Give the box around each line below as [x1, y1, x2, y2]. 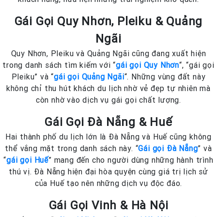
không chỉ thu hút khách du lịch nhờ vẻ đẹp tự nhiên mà [6, 83, 211, 93]
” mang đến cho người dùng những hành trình [48, 155, 214, 165]
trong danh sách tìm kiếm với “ [2, 60, 116, 70]
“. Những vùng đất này [124, 72, 206, 82]
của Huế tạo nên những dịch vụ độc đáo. [34, 178, 183, 188]
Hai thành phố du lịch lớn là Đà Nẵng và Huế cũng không [5, 132, 212, 142]
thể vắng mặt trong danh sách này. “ [5, 143, 139, 154]
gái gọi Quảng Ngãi [54, 72, 124, 82]
